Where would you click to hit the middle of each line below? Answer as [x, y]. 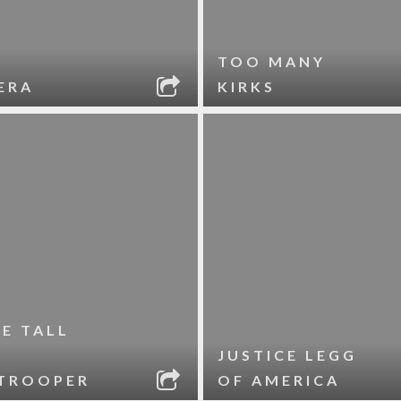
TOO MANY [272, 61]
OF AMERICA [279, 380]
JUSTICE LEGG [288, 355]
